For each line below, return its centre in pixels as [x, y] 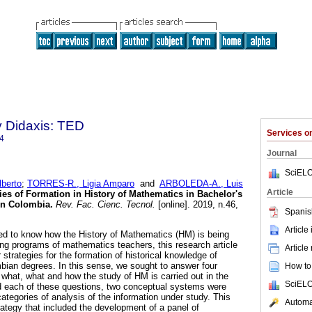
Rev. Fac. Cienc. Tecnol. [104, 205]
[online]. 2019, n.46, [197, 205]
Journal [282, 153]
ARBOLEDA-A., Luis [201, 184]
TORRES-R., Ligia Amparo [81, 184]
